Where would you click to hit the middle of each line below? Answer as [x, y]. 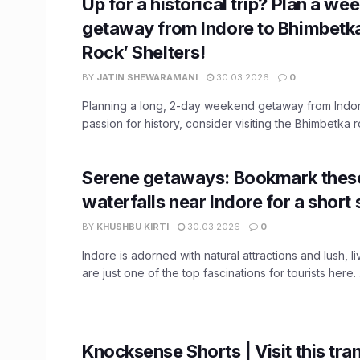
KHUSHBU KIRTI [133, 226]
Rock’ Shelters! [144, 52]
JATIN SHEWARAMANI [147, 77]
